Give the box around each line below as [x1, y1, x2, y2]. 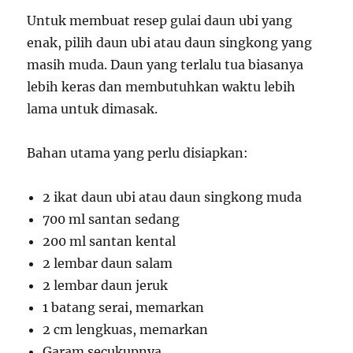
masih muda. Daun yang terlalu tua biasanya [27, 56, 304, 72]
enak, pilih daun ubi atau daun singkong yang [27, 34, 313, 50]
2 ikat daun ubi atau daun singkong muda [43, 188, 303, 205]
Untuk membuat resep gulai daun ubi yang [27, 12, 293, 28]
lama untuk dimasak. [27, 100, 158, 117]
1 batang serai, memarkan [43, 299, 205, 315]
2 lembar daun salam [43, 255, 173, 271]
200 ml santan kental [43, 232, 176, 249]
